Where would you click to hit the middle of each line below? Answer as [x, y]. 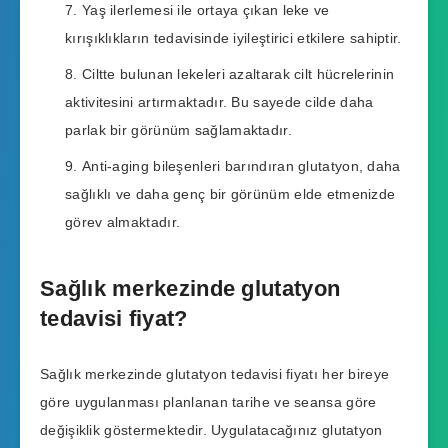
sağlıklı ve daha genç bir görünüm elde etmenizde [230, 193]
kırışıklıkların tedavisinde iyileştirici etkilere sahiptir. [233, 37]
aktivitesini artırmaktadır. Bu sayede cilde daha [219, 101]
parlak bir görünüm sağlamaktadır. [178, 129]
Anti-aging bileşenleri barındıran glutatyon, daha [241, 165]
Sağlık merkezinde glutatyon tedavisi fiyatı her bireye [215, 373]
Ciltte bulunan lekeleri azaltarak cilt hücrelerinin [238, 73]
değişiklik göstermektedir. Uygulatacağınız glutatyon [211, 429]
